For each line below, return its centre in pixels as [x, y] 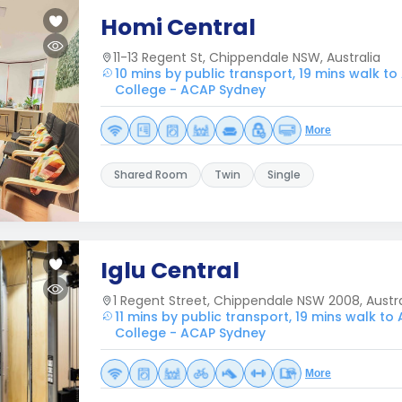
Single [284, 175]
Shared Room [151, 175]
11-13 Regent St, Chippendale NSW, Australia [247, 57]
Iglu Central [170, 271]
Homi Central [178, 27]
